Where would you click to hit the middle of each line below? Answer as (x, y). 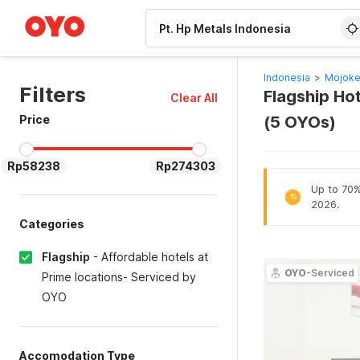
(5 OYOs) (299, 122)
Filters (53, 94)
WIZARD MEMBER (72, 8)
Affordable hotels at (155, 257)
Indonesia (286, 78)
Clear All (194, 98)
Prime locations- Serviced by (119, 277)
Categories (52, 224)
